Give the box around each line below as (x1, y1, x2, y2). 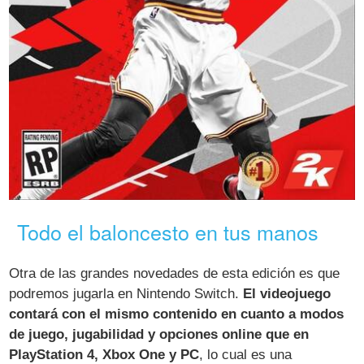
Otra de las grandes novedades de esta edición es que (9, 265, 340, 281)
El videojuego (243, 285, 331, 301)
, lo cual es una (199, 346, 292, 362)
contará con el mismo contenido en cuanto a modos (9, 305, 344, 322)
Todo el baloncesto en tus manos (17, 216, 319, 246)
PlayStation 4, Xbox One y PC (9, 346, 200, 362)
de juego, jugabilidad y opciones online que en (9, 326, 310, 342)
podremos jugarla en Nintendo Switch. (9, 285, 244, 301)
